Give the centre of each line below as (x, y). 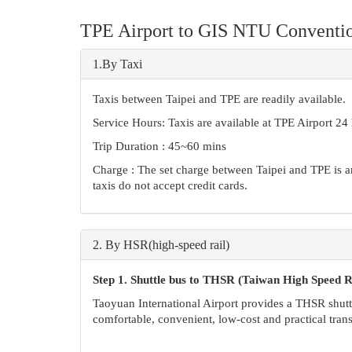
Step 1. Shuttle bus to (146, 280)
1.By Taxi (117, 64)
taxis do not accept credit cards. (170, 186)
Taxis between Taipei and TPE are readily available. (219, 99)
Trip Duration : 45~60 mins (159, 147)
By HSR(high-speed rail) (167, 245)
